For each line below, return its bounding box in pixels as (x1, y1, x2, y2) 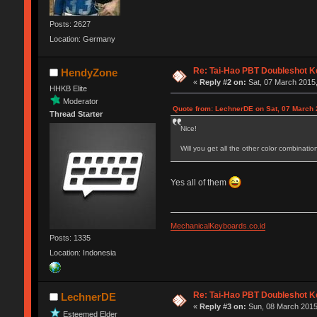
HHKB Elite (49, 83, 87, 93)
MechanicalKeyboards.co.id (170, 221, 265, 230)
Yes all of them (170, 177, 229, 188)
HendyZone (61, 66, 118, 79)
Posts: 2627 (49, 20, 91, 29)
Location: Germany (49, 35, 115, 44)
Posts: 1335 (49, 233, 91, 242)
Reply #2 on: (200, 77, 247, 86)
